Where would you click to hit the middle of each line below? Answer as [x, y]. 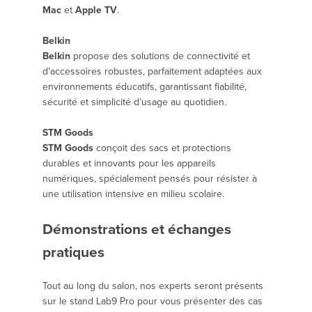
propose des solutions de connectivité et [160, 56]
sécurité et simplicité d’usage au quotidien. [134, 102]
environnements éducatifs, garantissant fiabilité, [145, 87]
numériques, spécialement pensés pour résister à [150, 179]
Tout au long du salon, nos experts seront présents [153, 286]
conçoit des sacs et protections [162, 148]
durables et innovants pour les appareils [129, 164]
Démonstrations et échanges [137, 229]
